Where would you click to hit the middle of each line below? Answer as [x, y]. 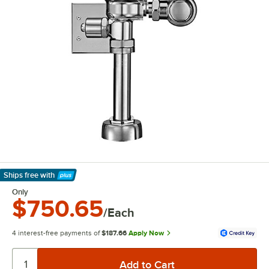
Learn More [30, 182]
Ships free [21, 175]
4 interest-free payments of [56, 233]
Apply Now [146, 233]
